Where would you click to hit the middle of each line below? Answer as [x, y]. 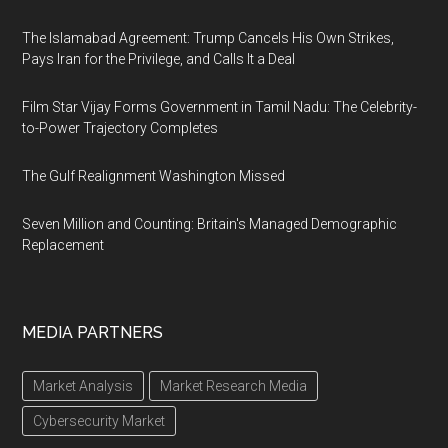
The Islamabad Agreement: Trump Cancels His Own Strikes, [208, 38]
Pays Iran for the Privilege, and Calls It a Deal [159, 59]
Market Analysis [83, 386]
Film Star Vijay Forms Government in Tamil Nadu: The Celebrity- [220, 107]
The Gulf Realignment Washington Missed [154, 176]
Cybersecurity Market [99, 421]
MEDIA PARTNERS [93, 332]
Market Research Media [234, 386]
